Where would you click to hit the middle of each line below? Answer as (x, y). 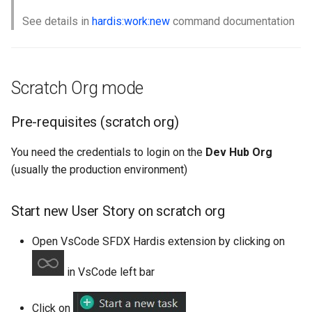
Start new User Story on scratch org (118, 211)
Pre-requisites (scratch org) (95, 122)
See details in (57, 22)
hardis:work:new (131, 22)
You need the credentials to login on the (108, 153)
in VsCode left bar (109, 272)
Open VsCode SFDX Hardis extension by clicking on (158, 242)
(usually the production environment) (99, 170)
